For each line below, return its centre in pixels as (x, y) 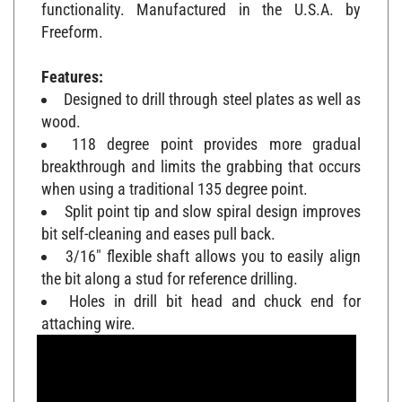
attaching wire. (88, 314)
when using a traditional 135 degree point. (175, 179)
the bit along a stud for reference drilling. (170, 269)
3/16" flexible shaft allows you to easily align (213, 247)
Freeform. (72, 22)
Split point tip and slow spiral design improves (212, 202)
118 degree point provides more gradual (216, 135)
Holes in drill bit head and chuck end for (215, 292)
